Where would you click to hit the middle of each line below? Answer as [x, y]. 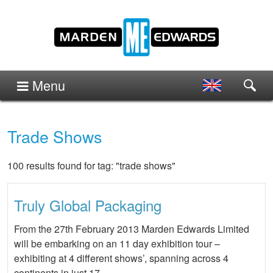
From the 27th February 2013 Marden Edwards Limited [132, 229]
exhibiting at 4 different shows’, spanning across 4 [121, 258]
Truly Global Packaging [88, 205]
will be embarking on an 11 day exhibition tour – [117, 244]
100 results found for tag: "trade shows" [91, 166]
